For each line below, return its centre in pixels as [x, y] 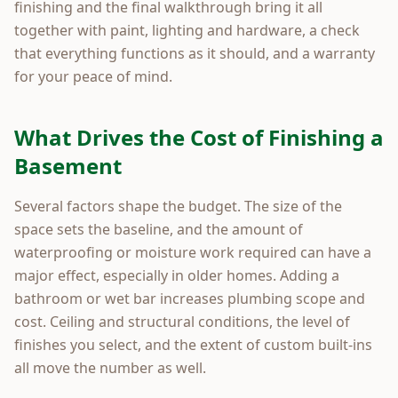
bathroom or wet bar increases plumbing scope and [190, 298]
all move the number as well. [110, 367]
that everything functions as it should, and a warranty [195, 53]
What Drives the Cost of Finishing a [199, 137]
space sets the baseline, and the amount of [159, 229]
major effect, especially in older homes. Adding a [177, 275]
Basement [68, 165]
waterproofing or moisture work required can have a [193, 252]
